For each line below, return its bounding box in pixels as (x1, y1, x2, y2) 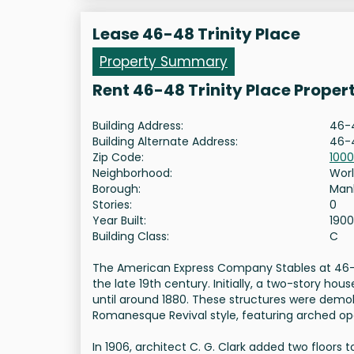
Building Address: (92, 118, 183, 134)
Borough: (92, 181, 141, 198)
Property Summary (100, 52, 228, 72)
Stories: (92, 197, 132, 213)
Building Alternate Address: (92, 134, 238, 150)
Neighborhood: (92, 165, 172, 182)
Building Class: (92, 228, 169, 245)
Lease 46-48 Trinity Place (92, 23, 300, 46)
